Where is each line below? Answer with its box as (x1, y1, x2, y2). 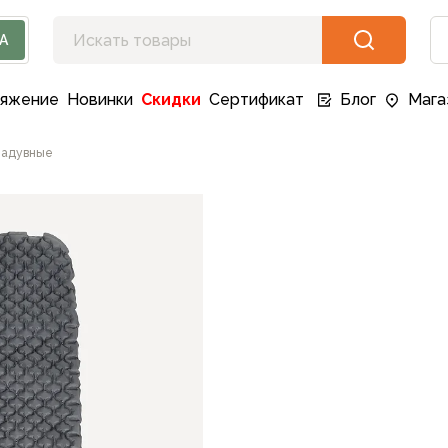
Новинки (67, 90, 133, 109)
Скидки (141, 90, 201, 109)
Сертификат (209, 90, 304, 109)
